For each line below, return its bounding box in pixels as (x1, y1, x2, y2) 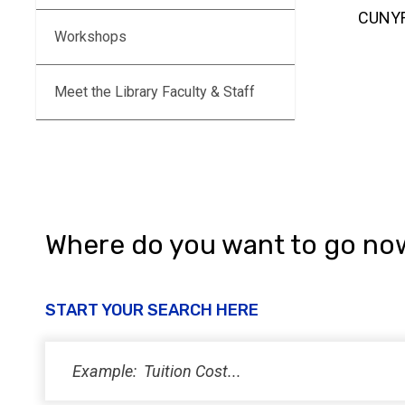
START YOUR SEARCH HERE (45, 300, 259, 320)
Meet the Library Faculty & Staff (54, 83, 255, 100)
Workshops (54, 28, 127, 45)
